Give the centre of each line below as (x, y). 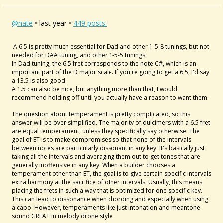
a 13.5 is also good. (39, 80)
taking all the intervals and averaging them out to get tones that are (106, 157)
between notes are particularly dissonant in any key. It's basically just (108, 148)
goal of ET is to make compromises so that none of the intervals (102, 140)
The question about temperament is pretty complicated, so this (101, 114)
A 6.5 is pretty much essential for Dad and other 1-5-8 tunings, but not (111, 47)
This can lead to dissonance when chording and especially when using (110, 199)
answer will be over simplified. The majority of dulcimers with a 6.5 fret (111, 123)
